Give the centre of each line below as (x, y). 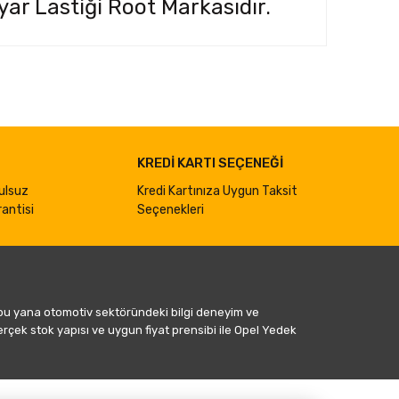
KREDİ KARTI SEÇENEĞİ (210, 163)
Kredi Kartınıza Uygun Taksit (217, 191)
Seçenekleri (171, 210)
